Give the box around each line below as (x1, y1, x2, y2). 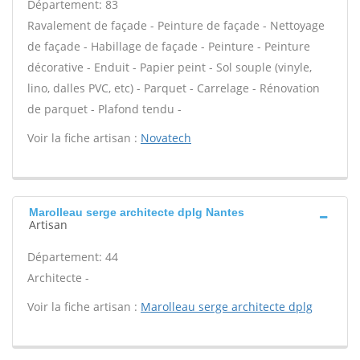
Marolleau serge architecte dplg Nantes (29, 206, 244, 219)
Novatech (141, 130, 191, 145)
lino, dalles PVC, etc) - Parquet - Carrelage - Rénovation (27, 80, 320, 96)
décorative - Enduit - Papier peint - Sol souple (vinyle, (27, 59, 312, 75)
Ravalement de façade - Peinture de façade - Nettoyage (27, 18, 325, 33)
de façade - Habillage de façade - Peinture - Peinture (27, 39, 310, 54)
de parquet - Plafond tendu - (27, 101, 182, 117)
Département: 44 (27, 249, 118, 264)
